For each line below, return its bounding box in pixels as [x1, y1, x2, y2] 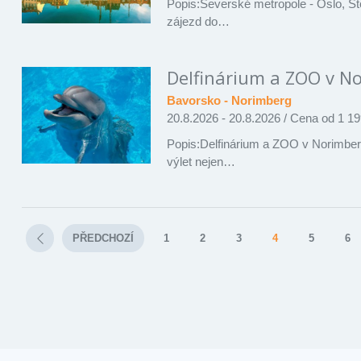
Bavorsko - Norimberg [167, 93, 293, 107]
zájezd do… [167, 14, 230, 28]
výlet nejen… [167, 154, 236, 168]
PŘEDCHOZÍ [73, 231, 135, 244]
